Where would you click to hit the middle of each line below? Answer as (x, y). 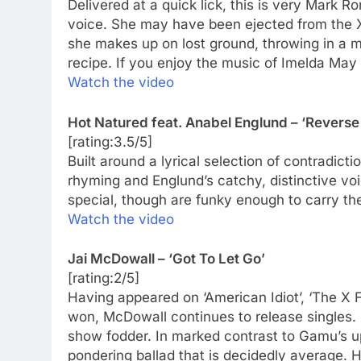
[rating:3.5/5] (110, 141)
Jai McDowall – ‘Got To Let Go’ (166, 259)
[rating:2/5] (104, 278)
